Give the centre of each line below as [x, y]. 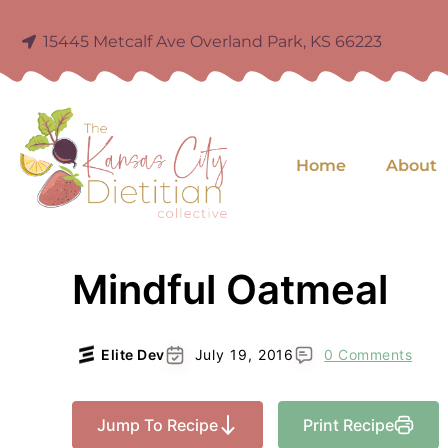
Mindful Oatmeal [230, 290]
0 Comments [368, 354]
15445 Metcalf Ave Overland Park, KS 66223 [212, 41]
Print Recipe [348, 425]
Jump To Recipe [157, 425]
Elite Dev [133, 354]
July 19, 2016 [244, 354]
